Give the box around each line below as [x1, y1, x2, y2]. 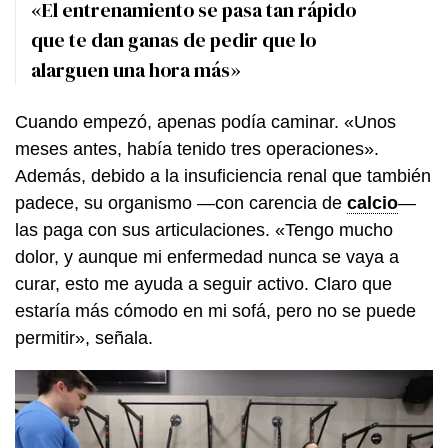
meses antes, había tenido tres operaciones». [15, 138, 379, 159]
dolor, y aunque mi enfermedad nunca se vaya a [15, 246, 399, 267]
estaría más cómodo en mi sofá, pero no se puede [15, 300, 416, 321]
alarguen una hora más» [31, 57, 241, 85]
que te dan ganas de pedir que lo [31, 27, 316, 55]
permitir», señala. [15, 327, 153, 348]
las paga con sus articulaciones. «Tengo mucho [15, 219, 393, 240]
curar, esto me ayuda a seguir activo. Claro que [15, 273, 392, 294]
